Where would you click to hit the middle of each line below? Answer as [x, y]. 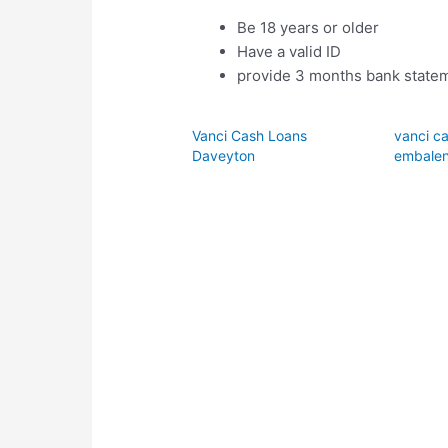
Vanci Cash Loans [250, 135]
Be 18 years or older [308, 28]
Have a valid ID [289, 52]
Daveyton [224, 155]
